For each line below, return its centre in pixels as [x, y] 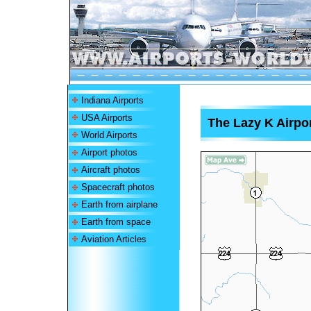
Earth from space [116, 222]
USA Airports [107, 118]
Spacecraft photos [118, 187]
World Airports [109, 135]
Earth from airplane [119, 204]
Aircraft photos [110, 170]
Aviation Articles [114, 239]
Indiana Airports [112, 100]
